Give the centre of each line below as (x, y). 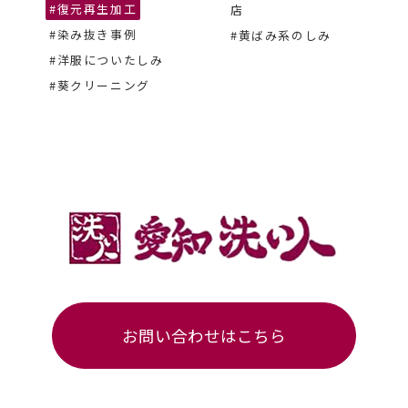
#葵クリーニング (100, 86)
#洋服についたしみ (107, 60)
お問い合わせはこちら (204, 336)
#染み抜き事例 (93, 35)
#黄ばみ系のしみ (281, 36)
